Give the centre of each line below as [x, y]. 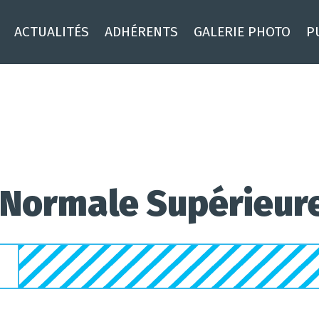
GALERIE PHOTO [242, 32]
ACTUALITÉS [52, 32]
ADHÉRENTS [141, 32]
